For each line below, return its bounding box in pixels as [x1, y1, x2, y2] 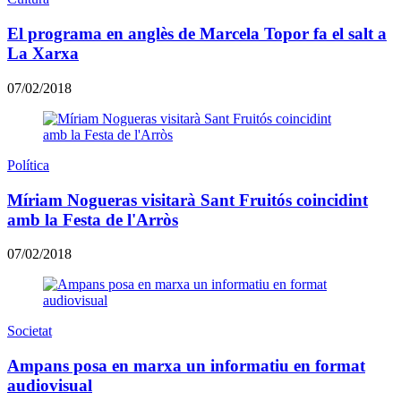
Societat [7, 323, 52, 339]
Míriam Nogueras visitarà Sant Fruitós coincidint [7, 190, 368, 209]
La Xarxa [7, 44, 79, 64]
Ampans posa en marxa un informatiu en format [7, 355, 365, 375]
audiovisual [7, 375, 92, 395]
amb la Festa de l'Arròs [7, 209, 178, 229]
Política [7, 157, 49, 173]
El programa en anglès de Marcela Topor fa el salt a [7, 24, 387, 44]
